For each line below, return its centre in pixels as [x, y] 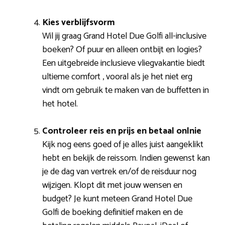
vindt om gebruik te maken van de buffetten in [126, 91]
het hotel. [60, 104]
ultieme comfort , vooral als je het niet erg [117, 77]
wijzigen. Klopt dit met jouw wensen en [112, 186]
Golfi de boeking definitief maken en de [113, 213]
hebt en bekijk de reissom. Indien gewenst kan [126, 158]
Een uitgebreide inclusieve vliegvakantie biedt [124, 64]
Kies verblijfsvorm [79, 23]
